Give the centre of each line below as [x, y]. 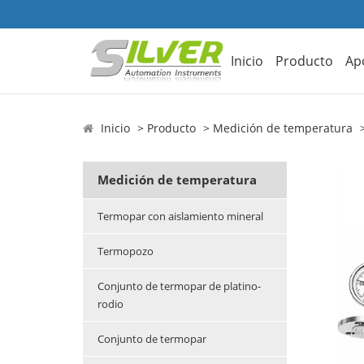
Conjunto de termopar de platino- [179, 286]
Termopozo [126, 251]
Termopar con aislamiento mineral [180, 217]
